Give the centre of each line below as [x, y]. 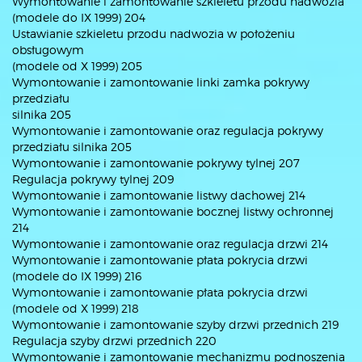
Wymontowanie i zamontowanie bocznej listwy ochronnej [173, 211]
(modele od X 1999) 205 [77, 66]
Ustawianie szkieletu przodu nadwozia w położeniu [154, 34]
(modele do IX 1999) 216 [77, 276]
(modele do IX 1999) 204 [79, 17]
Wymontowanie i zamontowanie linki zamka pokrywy [161, 82]
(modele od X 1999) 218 [76, 308]
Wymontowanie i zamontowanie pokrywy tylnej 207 [156, 163]
